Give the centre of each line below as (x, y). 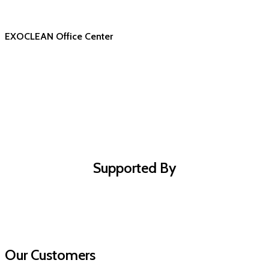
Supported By (134, 168)
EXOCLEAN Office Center (59, 36)
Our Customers (50, 255)
